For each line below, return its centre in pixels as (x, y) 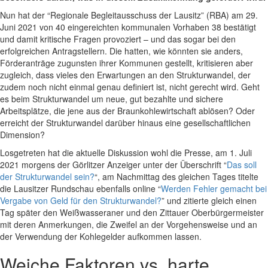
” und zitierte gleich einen (209, 201)
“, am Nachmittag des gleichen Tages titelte (176, 177)
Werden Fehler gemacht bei (214, 189)
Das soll (242, 165)
